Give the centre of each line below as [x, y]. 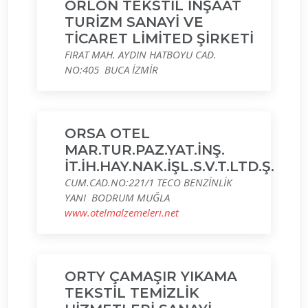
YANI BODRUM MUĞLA [117, 197]
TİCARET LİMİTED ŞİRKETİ [159, 38]
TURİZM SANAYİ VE [134, 22]
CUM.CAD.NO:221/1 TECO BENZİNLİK [148, 182]
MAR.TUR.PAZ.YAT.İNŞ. [145, 150]
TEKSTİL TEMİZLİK [132, 293]
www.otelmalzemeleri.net [122, 212]
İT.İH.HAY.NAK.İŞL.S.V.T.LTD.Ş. [169, 166]
